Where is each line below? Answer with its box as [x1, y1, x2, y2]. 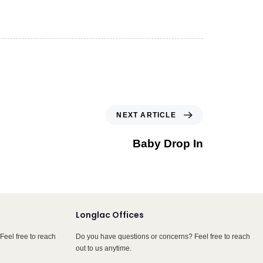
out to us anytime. [76, 244, 132, 253]
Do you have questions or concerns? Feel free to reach [76, 232, 251, 241]
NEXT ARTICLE [116, 111, 176, 120]
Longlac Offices [76, 209, 144, 221]
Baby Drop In [133, 137, 203, 150]
